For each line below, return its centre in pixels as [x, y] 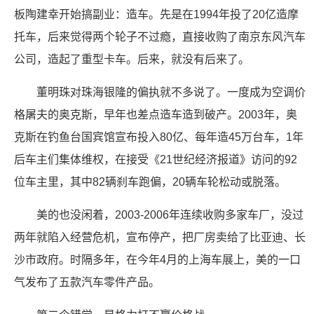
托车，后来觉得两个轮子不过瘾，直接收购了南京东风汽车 [160, 37]
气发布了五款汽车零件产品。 [87, 282]
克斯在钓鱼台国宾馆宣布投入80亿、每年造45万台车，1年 [159, 137]
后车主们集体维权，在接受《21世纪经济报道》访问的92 [156, 159]
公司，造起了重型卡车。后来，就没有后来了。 [132, 59]
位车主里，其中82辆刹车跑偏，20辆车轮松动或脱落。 [150, 182]
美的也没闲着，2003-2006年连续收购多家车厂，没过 [170, 215]
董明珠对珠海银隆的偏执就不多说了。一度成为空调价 [171, 92]
